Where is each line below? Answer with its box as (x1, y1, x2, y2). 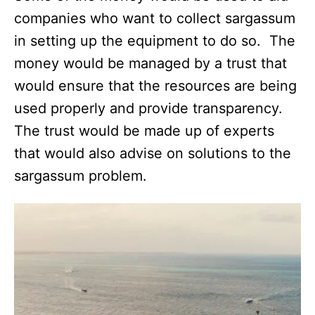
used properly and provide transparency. (14, 99, 287, 117)
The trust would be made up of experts (14, 122, 274, 139)
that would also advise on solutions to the (14, 144, 291, 162)
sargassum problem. (14, 167, 151, 184)
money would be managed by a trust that (14, 54, 287, 72)
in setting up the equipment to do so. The (14, 32, 295, 49)
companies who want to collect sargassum (14, 9, 295, 27)
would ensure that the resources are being (14, 77, 297, 94)
